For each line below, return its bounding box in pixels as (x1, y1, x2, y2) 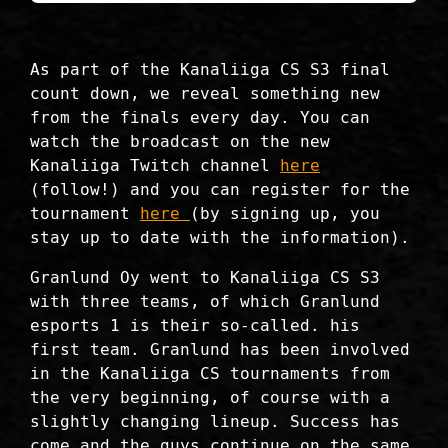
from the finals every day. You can (30, 107, 370, 127)
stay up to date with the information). (30, 227, 410, 247)
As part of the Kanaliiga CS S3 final (30, 59, 390, 79)
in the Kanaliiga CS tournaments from (30, 363, 390, 383)
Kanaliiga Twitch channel (30, 155, 280, 175)
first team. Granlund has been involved (30, 339, 410, 359)
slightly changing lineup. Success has (30, 411, 400, 431)
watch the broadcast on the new (30, 131, 330, 151)
